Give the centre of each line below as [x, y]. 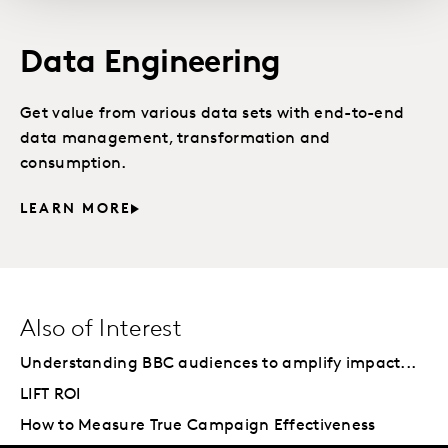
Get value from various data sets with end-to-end [212, 114]
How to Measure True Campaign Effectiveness [198, 426]
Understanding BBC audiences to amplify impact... [218, 364]
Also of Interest [101, 330]
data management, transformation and [175, 139]
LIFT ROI [50, 395]
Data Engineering [150, 64]
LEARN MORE [76, 209]
